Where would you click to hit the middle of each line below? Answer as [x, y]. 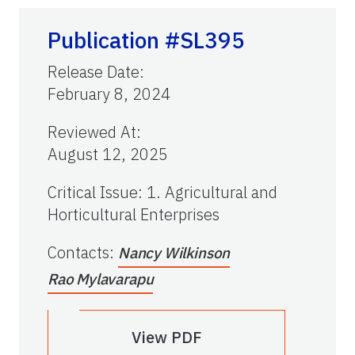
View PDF [166, 337]
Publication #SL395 [146, 40]
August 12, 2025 [108, 154]
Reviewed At [92, 132]
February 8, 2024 [109, 94]
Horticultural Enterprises [134, 214]
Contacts [78, 252]
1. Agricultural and [212, 192]
